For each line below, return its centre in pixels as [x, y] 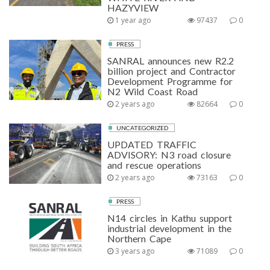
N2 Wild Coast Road [153, 91]
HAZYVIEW [133, 8]
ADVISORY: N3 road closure [169, 155]
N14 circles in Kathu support [170, 218]
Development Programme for [170, 81]
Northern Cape [140, 238]
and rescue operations [155, 165]
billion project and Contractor [172, 71]
